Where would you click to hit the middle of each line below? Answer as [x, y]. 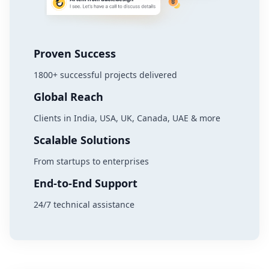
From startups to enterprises [91, 161]
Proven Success [75, 53]
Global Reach [68, 96]
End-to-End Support [86, 183]
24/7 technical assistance [84, 204]
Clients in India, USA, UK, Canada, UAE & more [127, 118]
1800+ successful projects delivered [105, 74]
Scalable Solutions [82, 140]
